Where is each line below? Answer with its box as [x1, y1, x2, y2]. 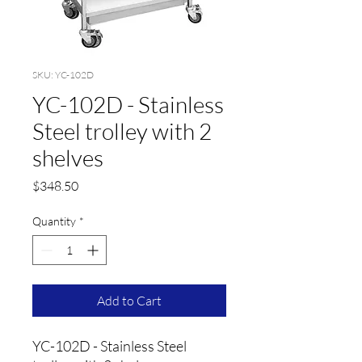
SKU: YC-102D [32, 69, 94, 81]
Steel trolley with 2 [32, 117, 212, 145]
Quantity [32, 214, 76, 228]
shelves [32, 144, 103, 171]
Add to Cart [97, 293, 162, 309]
